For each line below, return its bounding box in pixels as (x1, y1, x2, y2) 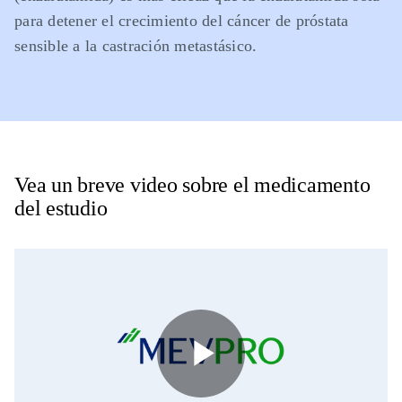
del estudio (14, 197, 108, 221)
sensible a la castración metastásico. (14, 37, 258, 56)
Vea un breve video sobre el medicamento (14, 173, 371, 197)
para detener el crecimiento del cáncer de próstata (14, 12, 349, 31)
